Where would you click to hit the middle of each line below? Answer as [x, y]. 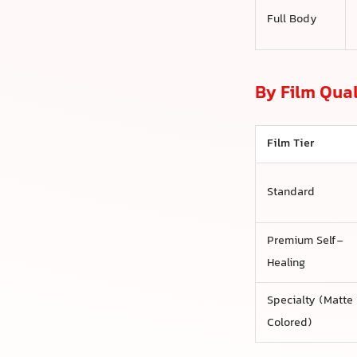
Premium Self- [305, 241]
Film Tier [290, 144]
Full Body [292, 20]
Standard [290, 193]
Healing [286, 264]
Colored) [289, 324]
